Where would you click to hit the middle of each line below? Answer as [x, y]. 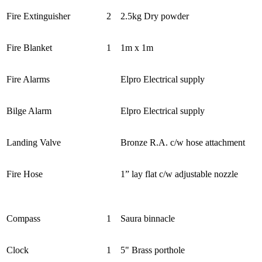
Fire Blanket [29, 47]
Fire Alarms [28, 79]
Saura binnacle [148, 218]
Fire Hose [25, 174]
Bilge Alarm [29, 111]
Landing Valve [34, 142]
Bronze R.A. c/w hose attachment [183, 142]
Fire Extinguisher [38, 16]
